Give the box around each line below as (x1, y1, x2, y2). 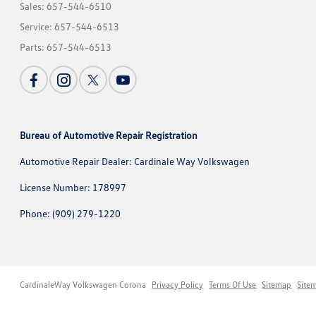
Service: (20, 20, 55, 33)
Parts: (20, 41, 47, 54)
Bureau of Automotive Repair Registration (20, 129, 198, 142)
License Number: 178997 (20, 181, 127, 194)
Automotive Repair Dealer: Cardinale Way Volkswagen (20, 155, 250, 168)
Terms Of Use (209, 279, 257, 291)
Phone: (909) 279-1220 (20, 207, 121, 220)
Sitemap (262, 279, 292, 291)
